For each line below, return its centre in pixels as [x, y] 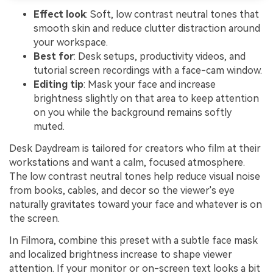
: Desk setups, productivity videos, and [160, 57]
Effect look [60, 15]
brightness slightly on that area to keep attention [146, 99]
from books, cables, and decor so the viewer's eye [122, 190]
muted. [49, 127]
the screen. [34, 218]
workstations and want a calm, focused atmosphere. [127, 162]
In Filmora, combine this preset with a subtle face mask [133, 240]
